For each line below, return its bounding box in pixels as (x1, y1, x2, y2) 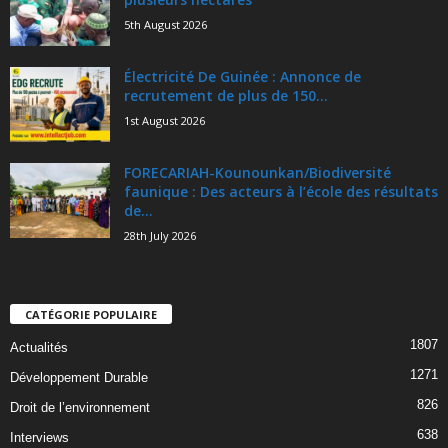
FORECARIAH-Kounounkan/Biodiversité (124, 163, 391, 183)
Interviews (10, 429, 69, 445)
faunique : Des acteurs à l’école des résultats (124, 182, 438, 202)
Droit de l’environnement (10, 399, 150, 415)
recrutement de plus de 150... (124, 86, 328, 106)
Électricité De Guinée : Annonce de (124, 67, 361, 87)
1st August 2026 (124, 113, 205, 129)
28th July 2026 (124, 228, 196, 244)
